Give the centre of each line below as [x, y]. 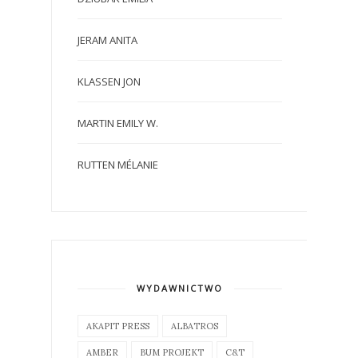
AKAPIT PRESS [118, 326]
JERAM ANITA [107, 40]
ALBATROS [195, 326]
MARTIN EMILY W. [118, 123]
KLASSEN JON [109, 81]
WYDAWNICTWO [180, 288]
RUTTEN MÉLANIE [118, 164]
